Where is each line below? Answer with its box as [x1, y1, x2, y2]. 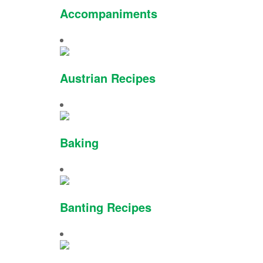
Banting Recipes [60, 199, 151, 216]
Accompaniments [60, 5, 157, 22]
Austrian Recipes [60, 70, 156, 87]
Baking [60, 134, 99, 151]
